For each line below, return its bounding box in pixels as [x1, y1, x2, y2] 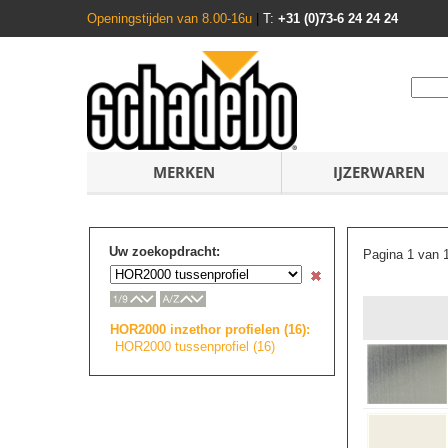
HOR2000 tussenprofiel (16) [115, 338, 275, 354]
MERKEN [153, 162, 215, 182]
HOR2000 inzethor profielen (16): [110, 321, 310, 337]
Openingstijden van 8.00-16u [87, 11, 256, 26]
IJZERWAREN [333, 162, 425, 182]
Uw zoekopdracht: [109, 244, 220, 259]
